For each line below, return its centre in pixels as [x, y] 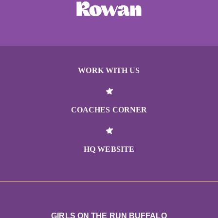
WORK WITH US [109, 71]
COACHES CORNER [109, 110]
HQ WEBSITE [109, 149]
